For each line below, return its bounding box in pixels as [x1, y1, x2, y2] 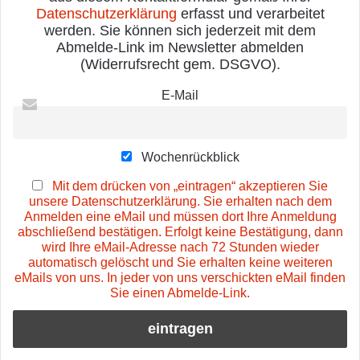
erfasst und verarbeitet [176, 6, 325, 22]
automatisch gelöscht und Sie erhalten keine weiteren [27, 254, 333, 269]
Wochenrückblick [137, 149, 239, 165]
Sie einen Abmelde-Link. [110, 284, 250, 300]
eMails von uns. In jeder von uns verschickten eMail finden [14, 269, 346, 284]
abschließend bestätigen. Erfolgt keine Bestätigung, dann [17, 223, 343, 239]
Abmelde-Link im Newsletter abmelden [56, 39, 304, 56]
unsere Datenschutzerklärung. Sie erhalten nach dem [28, 193, 332, 208]
